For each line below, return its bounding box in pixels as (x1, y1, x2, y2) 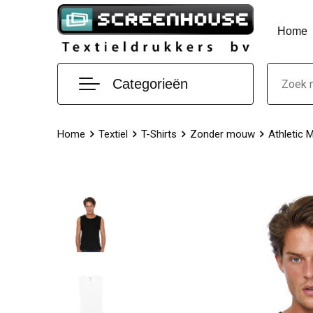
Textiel (98, 128, 128, 140)
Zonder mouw (189, 128, 255, 140)
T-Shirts (140, 128, 177, 140)
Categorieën (112, 76, 188, 92)
